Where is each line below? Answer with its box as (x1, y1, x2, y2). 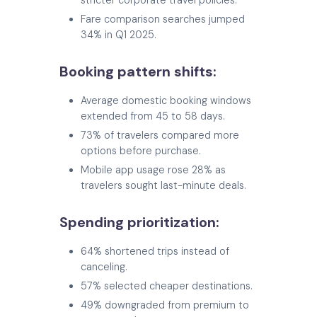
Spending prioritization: (59, 212, 219, 231)
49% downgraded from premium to (81, 298, 249, 311)
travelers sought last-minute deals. (81, 178, 246, 192)
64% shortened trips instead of (81, 244, 229, 258)
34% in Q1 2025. (81, 28, 156, 41)
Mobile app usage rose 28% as (81, 163, 226, 176)
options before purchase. (81, 144, 201, 157)
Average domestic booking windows (81, 93, 251, 107)
